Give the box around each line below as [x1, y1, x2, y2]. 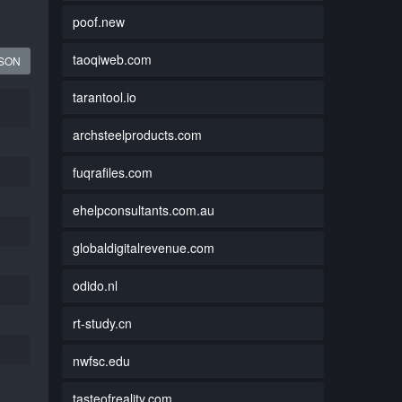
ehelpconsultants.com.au [72, 200, 214, 219]
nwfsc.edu [72, 351, 130, 370]
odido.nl [72, 275, 118, 294]
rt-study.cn [72, 313, 132, 332]
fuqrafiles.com [72, 162, 153, 181]
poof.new [72, 12, 125, 31]
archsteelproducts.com [72, 125, 202, 144]
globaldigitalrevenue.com [72, 238, 214, 257]
